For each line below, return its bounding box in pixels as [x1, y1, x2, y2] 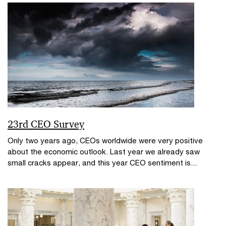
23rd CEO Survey [8, 118, 84, 131]
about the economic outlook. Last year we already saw [8, 147, 200, 156]
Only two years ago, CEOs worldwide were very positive [8, 136, 203, 145]
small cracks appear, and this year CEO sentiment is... [8, 158, 197, 167]
